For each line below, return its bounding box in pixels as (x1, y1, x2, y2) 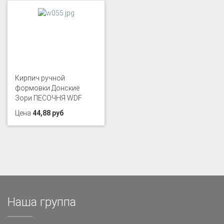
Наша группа (7, 195, 76, 209)
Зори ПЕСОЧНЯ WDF (15, 94, 82, 102)
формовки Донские (15, 84, 79, 92)
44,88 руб (32, 109, 63, 117)
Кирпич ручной (15, 74, 65, 82)
